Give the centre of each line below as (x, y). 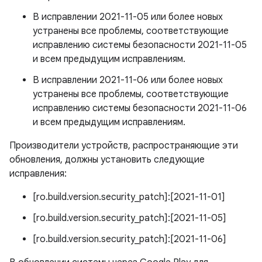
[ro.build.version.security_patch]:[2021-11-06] (130, 239)
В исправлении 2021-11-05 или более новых (128, 17)
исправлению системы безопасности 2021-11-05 (140, 45)
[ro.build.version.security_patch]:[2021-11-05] (130, 218)
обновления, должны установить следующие (107, 160)
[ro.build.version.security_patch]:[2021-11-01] (129, 197)
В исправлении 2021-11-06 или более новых (128, 80)
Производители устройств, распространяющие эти (124, 146)
